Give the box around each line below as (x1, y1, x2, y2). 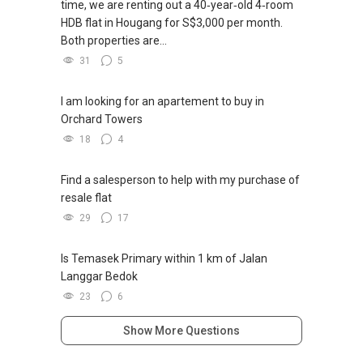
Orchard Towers (61, 112, 143, 126)
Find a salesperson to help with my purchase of (61, 173, 300, 186)
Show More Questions (123, 323, 240, 337)
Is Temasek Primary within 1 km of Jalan (61, 251, 267, 265)
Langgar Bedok (61, 269, 138, 283)
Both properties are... (61, 33, 167, 47)
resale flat (61, 190, 112, 204)
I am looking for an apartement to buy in (61, 94, 264, 108)
